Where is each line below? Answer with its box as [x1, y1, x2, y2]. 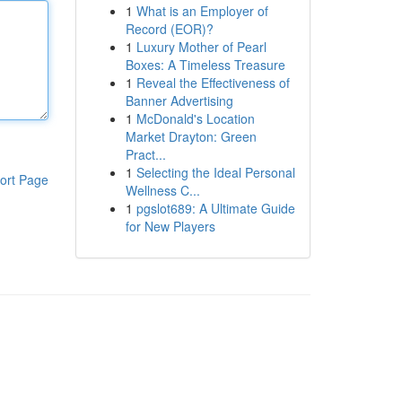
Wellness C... [125, 181, 200, 199]
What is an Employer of [135, 2, 268, 20]
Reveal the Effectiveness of [135, 74, 290, 92]
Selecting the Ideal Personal [135, 163, 295, 181]
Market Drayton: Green [125, 127, 257, 145]
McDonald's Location [135, 109, 255, 127]
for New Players [125, 217, 215, 235]
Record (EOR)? [125, 20, 214, 38]
